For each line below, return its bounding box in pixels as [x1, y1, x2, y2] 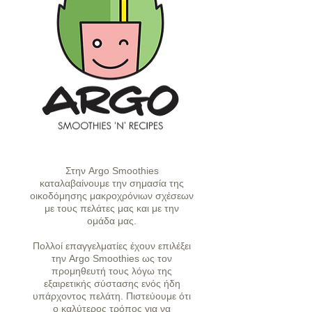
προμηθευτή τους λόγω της [52, 265, 172, 276]
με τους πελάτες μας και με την [45, 203, 179, 214]
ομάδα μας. [87, 215, 136, 226]
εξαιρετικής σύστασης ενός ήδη [43, 278, 180, 289]
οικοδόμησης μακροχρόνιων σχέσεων [30, 190, 194, 201]
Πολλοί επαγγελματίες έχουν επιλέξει [33, 240, 191, 251]
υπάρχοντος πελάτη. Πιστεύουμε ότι [33, 290, 191, 302]
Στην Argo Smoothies [65, 165, 159, 176]
